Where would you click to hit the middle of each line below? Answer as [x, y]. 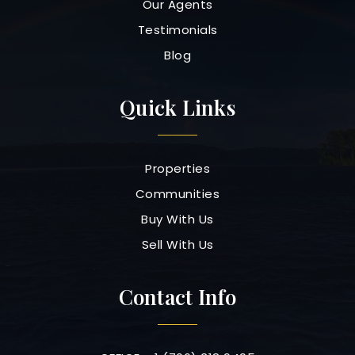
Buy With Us [177, 219]
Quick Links [177, 107]
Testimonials [177, 29]
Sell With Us [177, 244]
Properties [177, 168]
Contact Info [177, 296]
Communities [177, 193]
